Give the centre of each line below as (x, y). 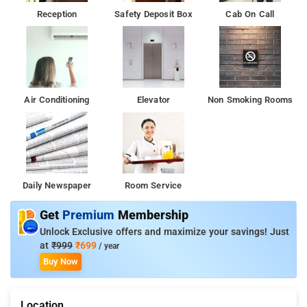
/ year (108, 246)
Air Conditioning (57, 99)
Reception (57, 14)
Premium (90, 215)
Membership (153, 215)
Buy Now (61, 261)
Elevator (153, 99)
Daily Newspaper (57, 185)
